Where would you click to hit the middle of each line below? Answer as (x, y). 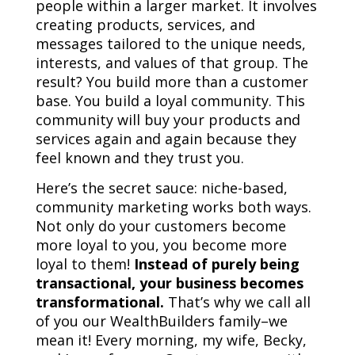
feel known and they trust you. (141, 158)
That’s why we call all (237, 302)
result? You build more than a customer (172, 82)
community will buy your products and (168, 120)
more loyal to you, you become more (161, 245)
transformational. (99, 302)
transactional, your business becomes (169, 283)
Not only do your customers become (160, 226)
